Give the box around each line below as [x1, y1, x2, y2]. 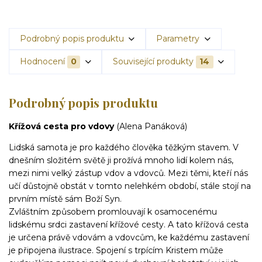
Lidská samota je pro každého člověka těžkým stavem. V [9, 142, 239, 153]
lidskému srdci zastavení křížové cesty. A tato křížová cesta [9, 219, 249, 230]
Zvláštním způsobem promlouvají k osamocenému [9, 206, 217, 218]
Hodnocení [19, 56, 65, 67]
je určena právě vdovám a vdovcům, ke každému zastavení [9, 232, 249, 243]
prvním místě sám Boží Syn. [9, 194, 122, 205]
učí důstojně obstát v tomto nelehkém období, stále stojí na [9, 181, 251, 192]
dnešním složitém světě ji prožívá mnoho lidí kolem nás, [9, 155, 233, 166]
